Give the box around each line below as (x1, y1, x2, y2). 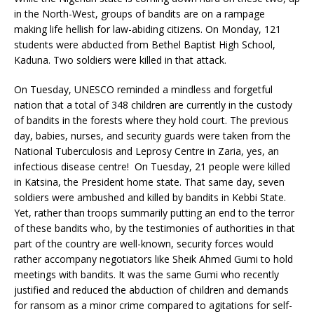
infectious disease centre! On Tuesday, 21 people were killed (14, 160, 290, 173)
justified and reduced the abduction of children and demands (14, 283, 289, 296)
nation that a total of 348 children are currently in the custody (14, 98, 292, 111)
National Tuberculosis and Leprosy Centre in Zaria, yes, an (14, 144, 279, 158)
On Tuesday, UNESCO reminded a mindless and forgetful (14, 83, 273, 96)
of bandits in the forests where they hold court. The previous (14, 114, 289, 127)
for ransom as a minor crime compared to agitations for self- (14, 299, 292, 312)
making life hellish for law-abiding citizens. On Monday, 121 (14, 22, 281, 36)
